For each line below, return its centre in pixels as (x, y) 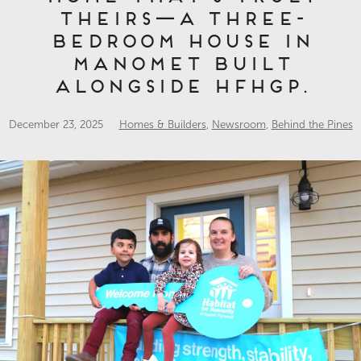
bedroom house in (180, 39)
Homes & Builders (162, 124)
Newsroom (239, 124)
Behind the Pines (312, 124)
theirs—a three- (180, 16)
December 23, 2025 (64, 124)
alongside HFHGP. (180, 84)
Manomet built (180, 61)
